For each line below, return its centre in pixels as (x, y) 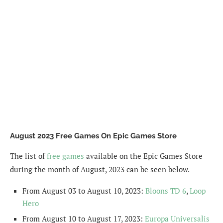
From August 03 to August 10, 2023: (84, 190)
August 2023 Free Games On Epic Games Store (93, 136)
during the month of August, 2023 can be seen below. (100, 169)
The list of (28, 156)
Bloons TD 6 (166, 190)
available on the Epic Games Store (143, 156)
